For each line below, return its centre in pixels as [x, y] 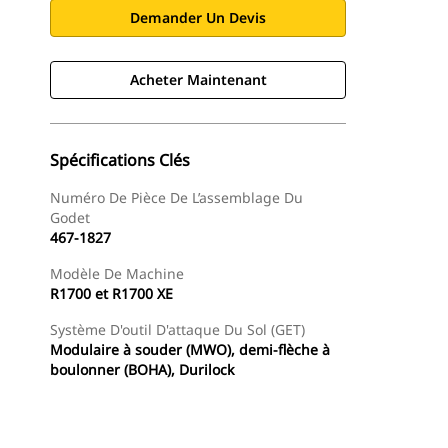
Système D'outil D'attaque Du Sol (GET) [177, 329]
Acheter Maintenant [198, 79]
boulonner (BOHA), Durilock [142, 369]
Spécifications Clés [120, 160]
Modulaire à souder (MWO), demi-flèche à [190, 349]
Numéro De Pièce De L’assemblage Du [176, 197]
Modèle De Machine [117, 273]
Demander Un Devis [198, 17]
